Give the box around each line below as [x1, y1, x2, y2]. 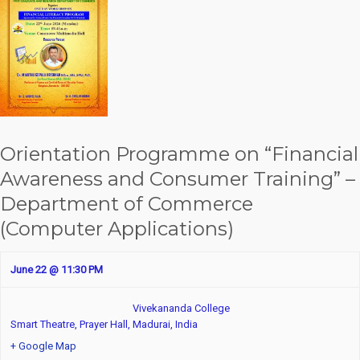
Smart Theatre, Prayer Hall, [10, 317, 133, 330]
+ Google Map [10, 339, 76, 352]
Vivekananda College [133, 301, 230, 314]
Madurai [133, 317, 170, 330]
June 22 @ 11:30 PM [10, 263, 103, 276]
